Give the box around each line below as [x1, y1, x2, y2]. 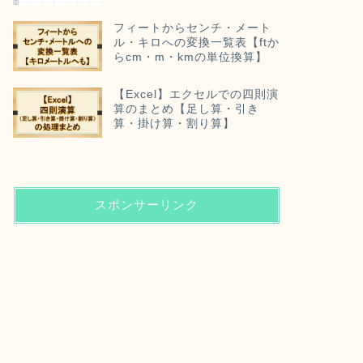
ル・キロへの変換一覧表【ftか [113, 36, 280, 49]
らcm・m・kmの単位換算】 [113, 50, 267, 63]
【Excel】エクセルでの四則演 [113, 88, 279, 100]
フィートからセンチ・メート [113, 21, 271, 34]
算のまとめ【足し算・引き [113, 102, 259, 115]
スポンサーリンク [94, 196, 199, 212]
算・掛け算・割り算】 [113, 117, 235, 130]
